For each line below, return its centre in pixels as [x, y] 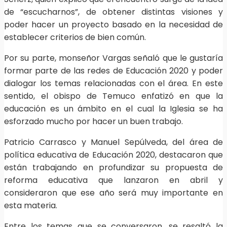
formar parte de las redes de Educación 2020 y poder [113, 71]
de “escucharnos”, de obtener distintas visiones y [113, 12]
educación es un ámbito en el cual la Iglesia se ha [113, 109]
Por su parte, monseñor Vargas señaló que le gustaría [113, 58]
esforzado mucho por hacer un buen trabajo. [93, 122]
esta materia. [31, 206]
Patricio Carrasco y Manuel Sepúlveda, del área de [113, 142]
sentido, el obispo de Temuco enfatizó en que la [113, 96]
